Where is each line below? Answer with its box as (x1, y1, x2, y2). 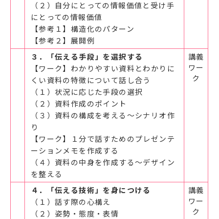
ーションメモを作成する (30, 145, 119, 156)
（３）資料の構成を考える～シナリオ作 (30, 110, 175, 121)
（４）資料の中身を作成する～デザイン (30, 157, 175, 168)
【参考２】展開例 (30, 35, 95, 46)
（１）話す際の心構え (30, 197, 111, 207)
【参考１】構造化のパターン (30, 23, 134, 34)
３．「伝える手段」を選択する (30, 51, 143, 63)
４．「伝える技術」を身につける (30, 185, 151, 196)
